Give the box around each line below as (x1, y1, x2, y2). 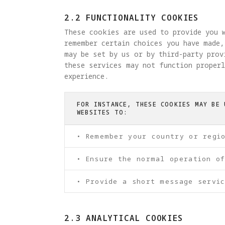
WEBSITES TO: (77, 107, 128, 117)
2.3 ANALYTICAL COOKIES (64, 212, 183, 223)
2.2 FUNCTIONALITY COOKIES (64, 12, 198, 23)
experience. (64, 71, 108, 81)
